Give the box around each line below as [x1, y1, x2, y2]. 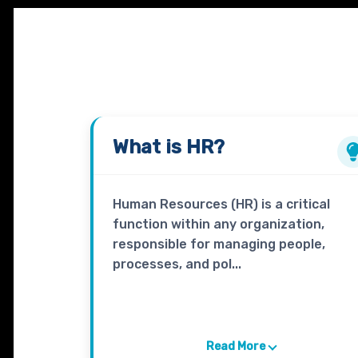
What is [112, 136, 186, 159]
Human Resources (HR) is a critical [112, 197, 330, 213]
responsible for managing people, [112, 237, 325, 253]
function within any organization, [112, 217, 324, 233]
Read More [205, 340, 265, 354]
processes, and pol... [112, 257, 241, 272]
